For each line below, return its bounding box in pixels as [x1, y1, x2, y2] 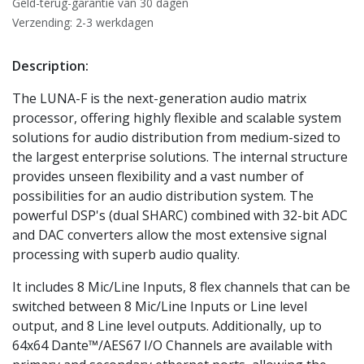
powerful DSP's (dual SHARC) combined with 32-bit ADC [12, 206, 348, 224]
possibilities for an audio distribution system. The [12, 186, 314, 205]
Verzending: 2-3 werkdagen [12, 14, 154, 30]
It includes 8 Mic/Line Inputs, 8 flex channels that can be [12, 277, 350, 296]
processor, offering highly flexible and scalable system [12, 108, 341, 127]
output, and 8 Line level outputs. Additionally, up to [12, 316, 322, 335]
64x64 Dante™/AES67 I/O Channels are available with [12, 336, 332, 354]
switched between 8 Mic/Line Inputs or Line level [12, 297, 307, 315]
